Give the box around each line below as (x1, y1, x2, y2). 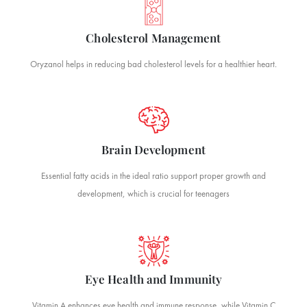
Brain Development (101, 142, 206, 157)
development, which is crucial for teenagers (77, 188, 230, 199)
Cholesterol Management (86, 30, 221, 45)
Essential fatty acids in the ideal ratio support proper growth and (41, 170, 266, 182)
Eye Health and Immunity (84, 271, 223, 286)
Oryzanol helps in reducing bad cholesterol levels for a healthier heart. (30, 58, 277, 70)
